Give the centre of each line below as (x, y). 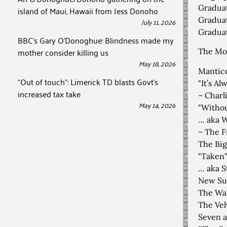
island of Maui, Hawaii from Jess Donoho (88, 11)
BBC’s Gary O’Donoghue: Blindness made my (96, 40)
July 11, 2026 (158, 22)
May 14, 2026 (157, 105)
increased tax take (49, 94)
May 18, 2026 (157, 63)
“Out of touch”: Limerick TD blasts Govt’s (88, 82)
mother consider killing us (63, 52)
